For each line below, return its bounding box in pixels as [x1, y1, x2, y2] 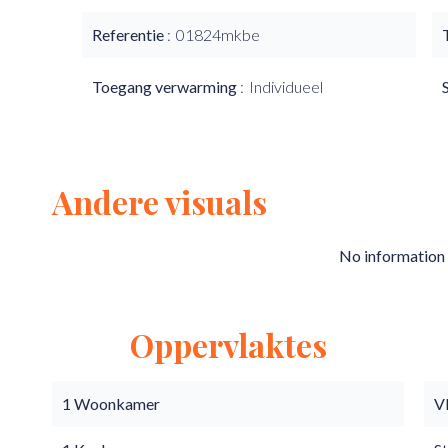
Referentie [92, 25, 167, 44]
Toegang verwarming [92, 77, 240, 96]
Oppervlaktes [129, 323, 327, 366]
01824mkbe [176, 25, 260, 44]
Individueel [249, 77, 323, 96]
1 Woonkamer [62, 394, 160, 413]
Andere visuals [52, 180, 267, 223]
